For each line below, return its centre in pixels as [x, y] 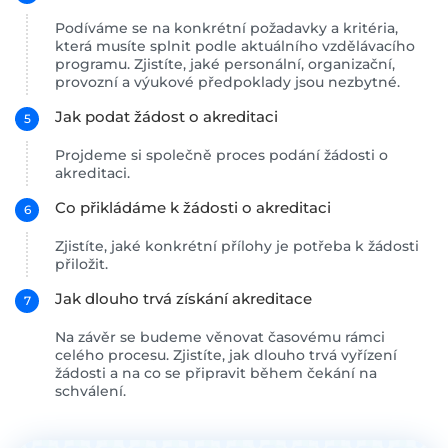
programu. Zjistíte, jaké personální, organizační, [225, 64]
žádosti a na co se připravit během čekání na [216, 373]
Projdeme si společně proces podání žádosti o [221, 155]
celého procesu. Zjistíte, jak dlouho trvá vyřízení [226, 355]
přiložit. [81, 264]
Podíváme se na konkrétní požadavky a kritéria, [226, 28]
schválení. [90, 391]
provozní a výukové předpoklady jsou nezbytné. [227, 82]
